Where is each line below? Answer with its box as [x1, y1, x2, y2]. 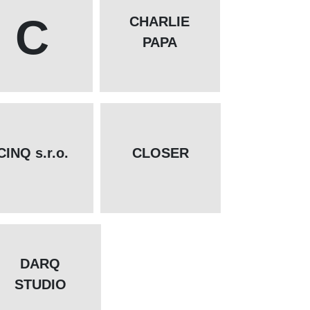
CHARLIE [129, 14, 190, 30]
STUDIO [14, 277, 66, 293]
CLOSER [131, 145, 189, 161]
